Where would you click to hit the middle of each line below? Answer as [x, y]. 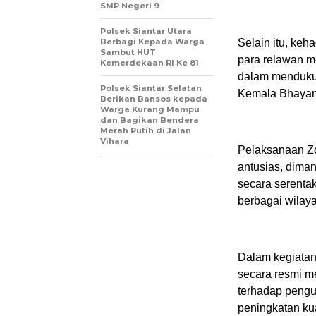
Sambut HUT [128, 52]
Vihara [115, 141]
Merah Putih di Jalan [146, 130]
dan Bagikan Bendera [150, 120]
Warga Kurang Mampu [150, 109]
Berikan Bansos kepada [154, 98]
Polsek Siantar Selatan [151, 88]
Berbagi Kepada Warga [152, 41]
